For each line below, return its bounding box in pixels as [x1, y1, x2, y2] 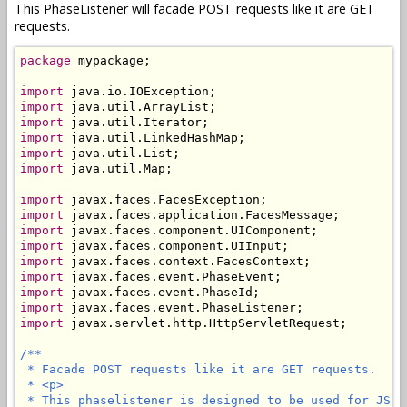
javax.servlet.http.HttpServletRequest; [64, 316, 347, 331]
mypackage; [71, 54, 151, 68]
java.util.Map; [64, 162, 173, 176]
